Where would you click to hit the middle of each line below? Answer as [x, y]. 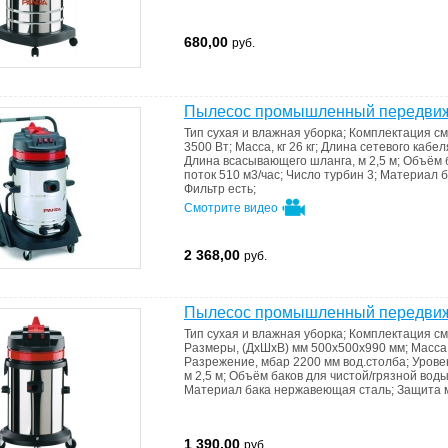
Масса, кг [262, 147]
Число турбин [326, 175]
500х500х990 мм [358, 348]
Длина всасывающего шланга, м [276, 161]
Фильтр [206, 189]
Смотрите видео [232, 208]
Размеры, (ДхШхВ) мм [247, 348]
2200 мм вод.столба [349, 362]
